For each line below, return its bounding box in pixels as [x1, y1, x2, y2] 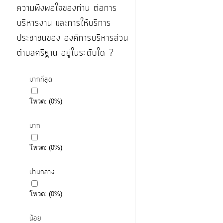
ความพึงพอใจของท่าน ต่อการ [17, 1, 117, 15]
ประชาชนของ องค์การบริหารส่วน [17, 31, 128, 45]
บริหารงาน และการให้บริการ [17, 16, 111, 30]
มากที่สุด [29, 74, 53, 86]
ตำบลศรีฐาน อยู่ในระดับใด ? [17, 46, 114, 60]
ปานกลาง [29, 167, 55, 178]
